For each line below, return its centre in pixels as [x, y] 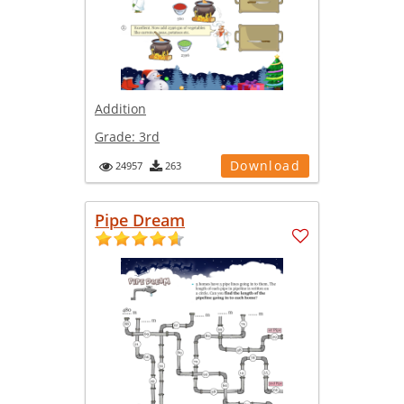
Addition [120, 108]
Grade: [117, 136]
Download [265, 165]
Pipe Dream [140, 220]
